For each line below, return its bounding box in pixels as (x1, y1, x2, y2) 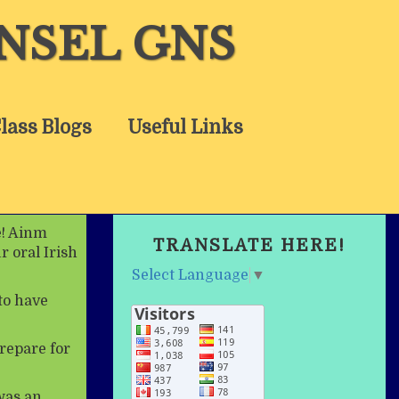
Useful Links (127, 117, 243, 138)
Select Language (132, 266, 248, 283)
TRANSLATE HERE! (153, 236, 346, 256)
